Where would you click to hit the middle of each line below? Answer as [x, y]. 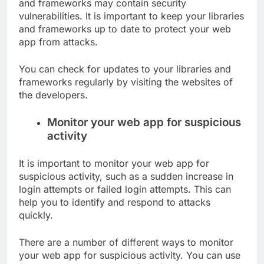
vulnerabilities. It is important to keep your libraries [131, 16]
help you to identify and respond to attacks [115, 202]
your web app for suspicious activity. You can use [130, 255]
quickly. [36, 215]
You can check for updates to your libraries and [125, 69]
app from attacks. [58, 42]
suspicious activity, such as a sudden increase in [126, 176]
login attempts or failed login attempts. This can [125, 189]
